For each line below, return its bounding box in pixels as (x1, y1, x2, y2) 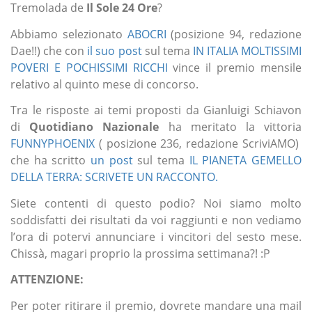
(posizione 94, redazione (166, 26, 302, 42)
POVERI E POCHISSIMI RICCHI (10, 59, 168, 75)
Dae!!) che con (10, 42, 88, 58)
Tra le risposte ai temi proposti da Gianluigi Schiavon (10, 102, 302, 118)
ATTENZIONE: (10, 272, 84, 288)
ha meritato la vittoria (159, 119, 302, 135)
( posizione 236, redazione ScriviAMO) (95, 136, 302, 152)
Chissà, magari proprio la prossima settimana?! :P (10, 245, 270, 261)
